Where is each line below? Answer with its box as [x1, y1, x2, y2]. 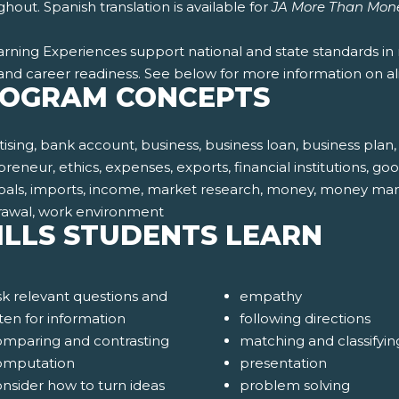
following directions [239, 310, 370, 328]
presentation [239, 354, 327, 372]
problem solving [239, 377, 350, 395]
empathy [239, 288, 302, 305]
